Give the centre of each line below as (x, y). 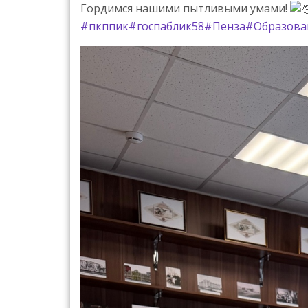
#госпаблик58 (166, 26)
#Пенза (225, 26)
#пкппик (104, 26)
